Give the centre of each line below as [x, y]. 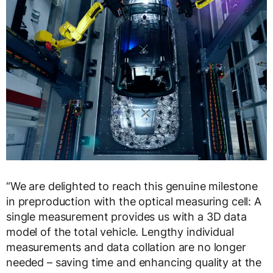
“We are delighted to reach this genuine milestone [132, 186]
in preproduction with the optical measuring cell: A [134, 201]
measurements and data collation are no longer [126, 247]
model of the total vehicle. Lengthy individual [120, 232]
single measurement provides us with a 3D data [126, 216]
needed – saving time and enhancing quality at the [134, 262]
